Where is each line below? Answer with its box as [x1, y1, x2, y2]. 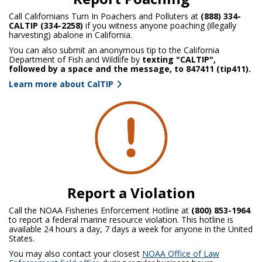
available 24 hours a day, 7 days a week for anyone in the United [9, 223, 253, 235]
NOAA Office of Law [142, 248, 219, 260]
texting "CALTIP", [142, 53, 216, 65]
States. [9, 233, 35, 244]
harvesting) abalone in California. [9, 29, 132, 40]
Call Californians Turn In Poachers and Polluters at [9, 10, 201, 22]
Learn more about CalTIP [9, 78, 113, 89]
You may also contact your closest [9, 248, 142, 260]
